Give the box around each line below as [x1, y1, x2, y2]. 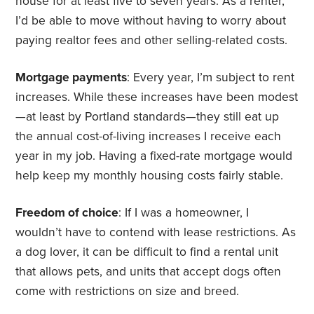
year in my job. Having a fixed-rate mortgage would [15, 149, 293, 164]
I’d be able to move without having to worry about [15, 13, 287, 29]
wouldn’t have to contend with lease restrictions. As [15, 225, 296, 240]
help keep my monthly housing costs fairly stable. [15, 168, 284, 184]
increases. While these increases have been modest [15, 90, 299, 105]
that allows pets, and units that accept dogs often [15, 264, 282, 280]
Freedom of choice [15, 205, 119, 221]
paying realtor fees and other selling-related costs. [15, 33, 288, 48]
